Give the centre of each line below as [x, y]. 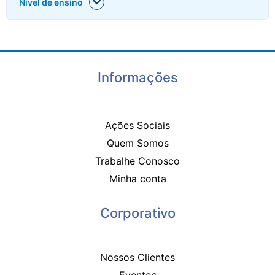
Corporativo [137, 213]
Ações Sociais [137, 125]
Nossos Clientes [137, 258]
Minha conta [137, 178]
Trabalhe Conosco [137, 161]
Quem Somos [137, 143]
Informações [137, 78]
